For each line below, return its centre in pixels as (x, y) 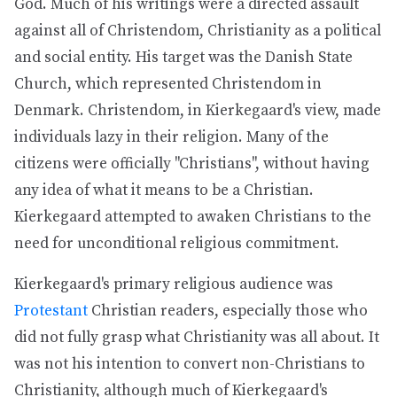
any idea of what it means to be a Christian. (164, 191)
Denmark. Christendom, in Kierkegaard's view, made (198, 111)
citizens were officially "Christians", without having (192, 164)
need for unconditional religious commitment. (177, 244)
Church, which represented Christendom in (168, 84)
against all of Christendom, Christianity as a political (198, 31)
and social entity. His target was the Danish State (183, 58)
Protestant (51, 311)
